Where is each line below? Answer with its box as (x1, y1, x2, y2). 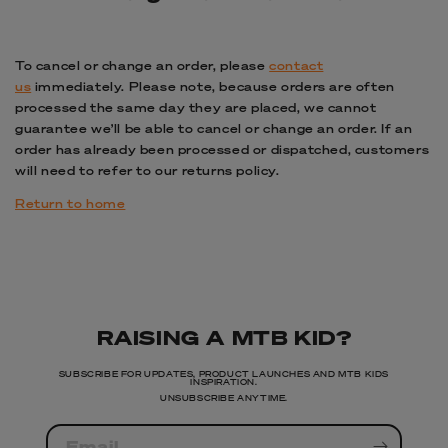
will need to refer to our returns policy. (15, 162, 280, 178)
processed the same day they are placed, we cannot (15, 99, 377, 115)
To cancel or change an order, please (15, 57, 270, 73)
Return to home (15, 195, 126, 211)
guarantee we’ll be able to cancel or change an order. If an (15, 120, 413, 136)
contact (269, 57, 324, 73)
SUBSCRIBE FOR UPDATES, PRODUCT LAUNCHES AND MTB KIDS (58, 368, 390, 379)
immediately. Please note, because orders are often (31, 78, 395, 94)
